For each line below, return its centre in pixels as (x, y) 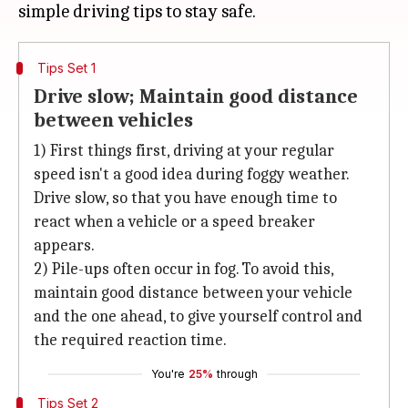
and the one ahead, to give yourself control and (198, 316)
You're (168, 374)
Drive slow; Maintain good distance (196, 97)
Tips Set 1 (66, 68)
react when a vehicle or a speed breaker (174, 222)
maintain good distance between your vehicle (193, 293)
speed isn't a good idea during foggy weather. (191, 174)
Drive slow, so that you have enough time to (185, 198)
